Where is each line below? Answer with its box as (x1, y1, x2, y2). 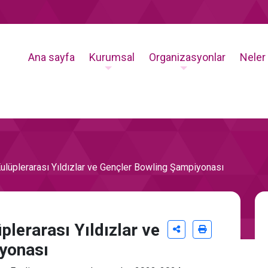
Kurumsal (89, 51, 135, 63)
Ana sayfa (28, 51, 75, 63)
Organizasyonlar (149, 51, 226, 63)
